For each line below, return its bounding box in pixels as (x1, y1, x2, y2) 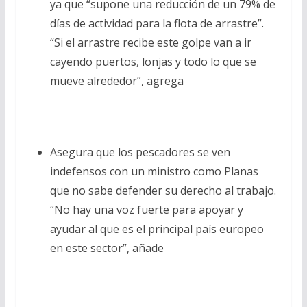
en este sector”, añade (49, 240, 164, 256)
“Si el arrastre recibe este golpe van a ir (49, 34, 251, 50)
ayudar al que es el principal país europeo (49, 221, 264, 236)
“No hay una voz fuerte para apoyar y (49, 201, 243, 217)
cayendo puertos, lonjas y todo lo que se (49, 53, 256, 69)
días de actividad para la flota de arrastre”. (49, 15, 264, 31)
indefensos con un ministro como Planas (49, 163, 258, 179)
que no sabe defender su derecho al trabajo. (49, 182, 276, 198)
